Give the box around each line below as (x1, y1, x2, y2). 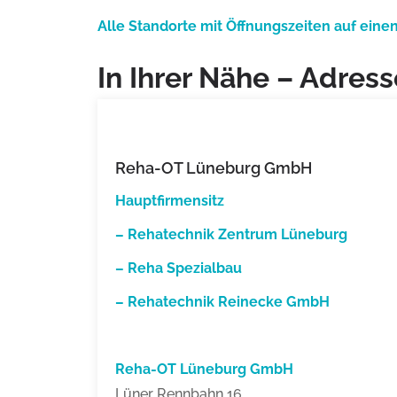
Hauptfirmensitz (115, 192, 228, 210)
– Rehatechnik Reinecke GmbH (115, 293, 330, 311)
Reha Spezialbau (128, 260, 242, 277)
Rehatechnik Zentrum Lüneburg (128, 226, 347, 244)
